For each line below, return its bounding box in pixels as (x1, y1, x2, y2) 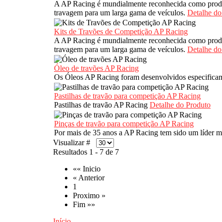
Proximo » (73, 191, 106, 200)
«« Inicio (73, 165, 101, 173)
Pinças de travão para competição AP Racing (54, 119, 194, 128)
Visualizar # (53, 138, 96, 147)
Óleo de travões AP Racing (54, 64, 139, 73)
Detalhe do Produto (150, 101, 211, 110)
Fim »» (73, 200, 95, 209)
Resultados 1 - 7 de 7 (53, 148, 119, 157)
